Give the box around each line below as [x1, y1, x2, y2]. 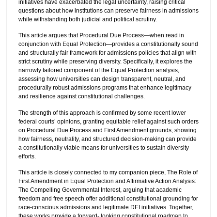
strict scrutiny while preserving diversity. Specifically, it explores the [18, 58, 192, 65]
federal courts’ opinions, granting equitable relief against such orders [18, 118, 199, 125]
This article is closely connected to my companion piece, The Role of [18, 169, 198, 176]
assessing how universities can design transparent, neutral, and [18, 76, 186, 83]
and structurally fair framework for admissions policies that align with [18, 49, 197, 57]
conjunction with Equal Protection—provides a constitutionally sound [18, 41, 198, 48]
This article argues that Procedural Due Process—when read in [18, 32, 184, 39]
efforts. [18, 153, 36, 160]
